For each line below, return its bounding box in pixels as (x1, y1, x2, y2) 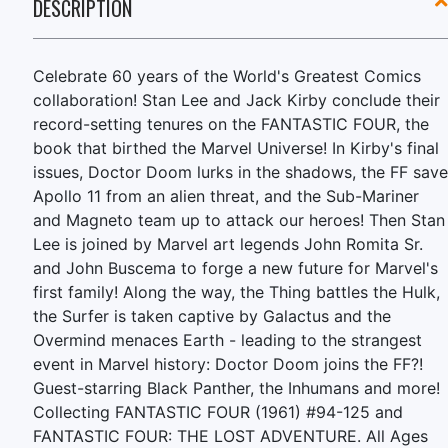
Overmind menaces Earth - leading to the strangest (33, 330, 422, 351)
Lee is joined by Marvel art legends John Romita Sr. (33, 234, 423, 255)
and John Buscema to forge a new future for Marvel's (33, 258, 438, 279)
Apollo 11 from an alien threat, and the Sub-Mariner (33, 186, 419, 207)
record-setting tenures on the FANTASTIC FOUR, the (33, 114, 429, 135)
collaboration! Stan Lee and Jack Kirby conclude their (33, 90, 440, 111)
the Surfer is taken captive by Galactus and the (33, 306, 391, 327)
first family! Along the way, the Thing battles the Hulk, (33, 282, 440, 303)
